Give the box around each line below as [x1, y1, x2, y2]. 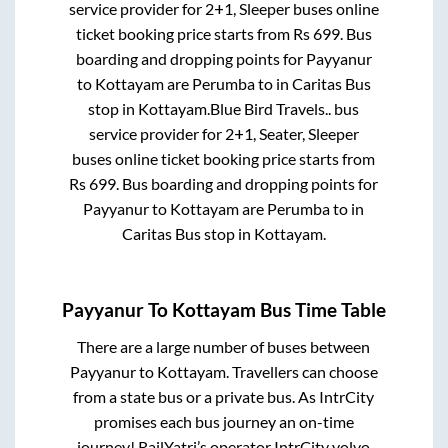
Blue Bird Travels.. [210, 99, 332, 119]
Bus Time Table [256, 298, 386, 321]
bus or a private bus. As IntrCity [158, 386, 375, 406]
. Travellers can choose [225, 361, 378, 381]
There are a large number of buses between [77, 336, 371, 356]
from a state [73, 386, 159, 406]
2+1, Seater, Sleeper [224, 124, 359, 144]
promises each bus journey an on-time [93, 411, 354, 431]
